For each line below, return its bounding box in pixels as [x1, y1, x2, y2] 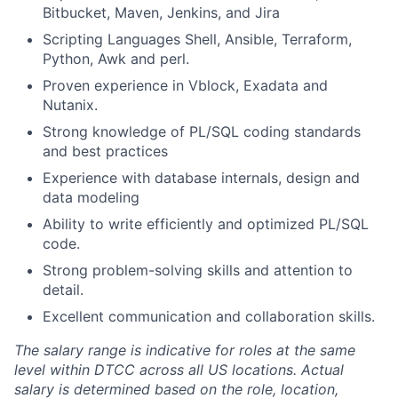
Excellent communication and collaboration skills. [43, 307, 375, 326]
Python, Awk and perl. [43, 50, 189, 68]
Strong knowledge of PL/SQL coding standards [43, 123, 361, 141]
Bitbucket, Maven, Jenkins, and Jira [43, 4, 280, 22]
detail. [43, 281, 84, 299]
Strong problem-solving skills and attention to [43, 261, 353, 280]
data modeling [43, 188, 139, 207]
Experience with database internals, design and [43, 169, 360, 187]
